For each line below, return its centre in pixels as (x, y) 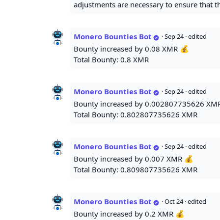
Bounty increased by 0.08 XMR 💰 (131, 49)
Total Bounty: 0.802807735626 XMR (136, 115)
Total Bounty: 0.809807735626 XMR (136, 170)
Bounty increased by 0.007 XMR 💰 (134, 159)
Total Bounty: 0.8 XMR (111, 60)
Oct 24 (174, 202)
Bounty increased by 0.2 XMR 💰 (129, 214)
